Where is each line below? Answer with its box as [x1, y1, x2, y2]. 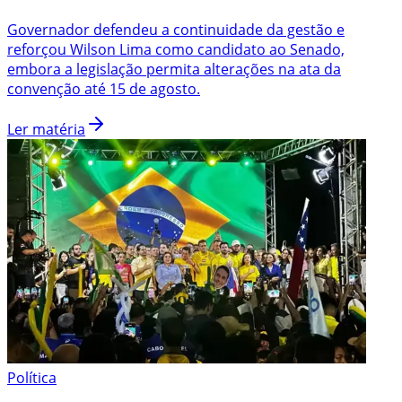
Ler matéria [7, 118, 85, 139]
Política [7, 367, 57, 388]
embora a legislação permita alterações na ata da [7, 58, 341, 79]
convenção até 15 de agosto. [7, 78, 200, 99]
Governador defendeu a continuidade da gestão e [7, 19, 345, 39]
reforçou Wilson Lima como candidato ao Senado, [7, 39, 345, 59]
